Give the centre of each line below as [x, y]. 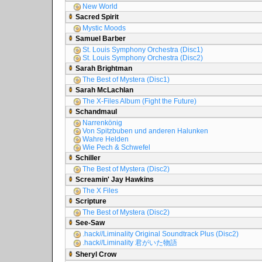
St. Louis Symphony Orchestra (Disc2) [142, 58]
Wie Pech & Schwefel [116, 147]
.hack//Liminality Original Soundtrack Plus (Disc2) [160, 234]
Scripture [90, 201]
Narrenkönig [101, 123]
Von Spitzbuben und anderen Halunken [144, 131]
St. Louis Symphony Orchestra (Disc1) [142, 50]
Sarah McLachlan [104, 90]
